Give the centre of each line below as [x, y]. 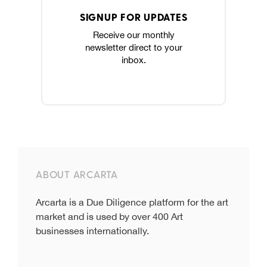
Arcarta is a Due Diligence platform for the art [132, 202]
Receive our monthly [133, 35]
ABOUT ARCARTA [77, 174]
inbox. [133, 60]
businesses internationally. [92, 230]
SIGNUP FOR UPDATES [133, 17]
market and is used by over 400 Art [109, 216]
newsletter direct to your [133, 48]
